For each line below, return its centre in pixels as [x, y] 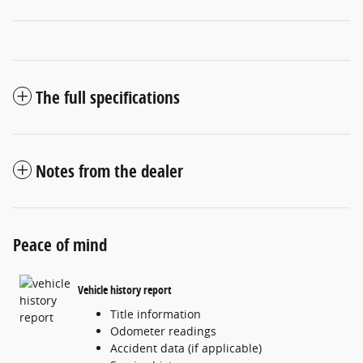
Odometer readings [163, 331]
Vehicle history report [125, 290]
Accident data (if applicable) [186, 348]
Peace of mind [60, 244]
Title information [156, 314]
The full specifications [108, 97]
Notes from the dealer [109, 171]
